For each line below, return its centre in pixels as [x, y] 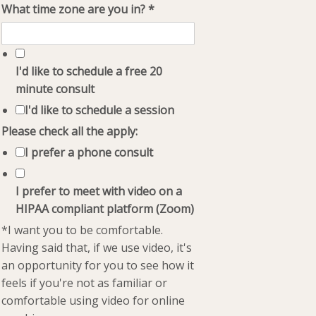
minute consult [55, 89]
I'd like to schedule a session [100, 110]
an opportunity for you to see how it [98, 265]
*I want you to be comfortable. [83, 230]
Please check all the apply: [70, 131]
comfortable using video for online [93, 300]
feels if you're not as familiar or [85, 283]
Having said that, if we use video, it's [97, 248]
